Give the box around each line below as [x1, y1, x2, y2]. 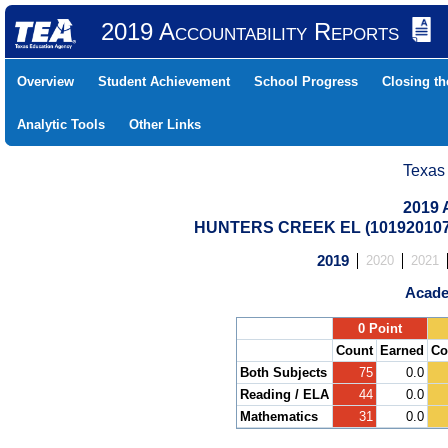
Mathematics [240, 409, 318, 424]
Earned [380, 343, 424, 358]
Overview [17, 74, 74, 89]
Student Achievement [98, 74, 230, 89]
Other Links [129, 117, 201, 132]
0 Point [358, 321, 402, 336]
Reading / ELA [240, 387, 329, 402]
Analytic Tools [17, 117, 105, 132]
